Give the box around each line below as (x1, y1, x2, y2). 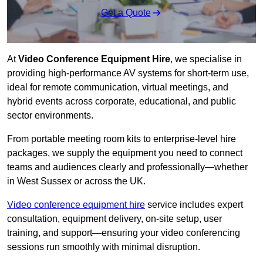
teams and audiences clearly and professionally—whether (7, 162, 248, 173)
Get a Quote (100, 8, 151, 18)
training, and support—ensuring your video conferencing (7, 228, 240, 238)
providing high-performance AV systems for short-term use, (7, 68, 249, 79)
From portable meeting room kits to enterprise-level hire (7, 134, 236, 144)
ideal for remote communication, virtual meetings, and (7, 82, 228, 93)
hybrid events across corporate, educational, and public (7, 96, 236, 107)
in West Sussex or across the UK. (7, 176, 146, 187)
